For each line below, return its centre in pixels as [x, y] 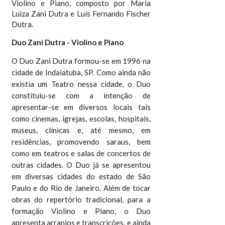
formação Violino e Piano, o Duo [81, 211]
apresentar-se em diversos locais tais [81, 107]
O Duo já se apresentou [108, 164]
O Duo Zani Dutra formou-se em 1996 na [81, 61]
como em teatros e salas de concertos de [81, 153]
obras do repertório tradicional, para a [81, 199]
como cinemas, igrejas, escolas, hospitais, [81, 118]
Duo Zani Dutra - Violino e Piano [67, 42]
